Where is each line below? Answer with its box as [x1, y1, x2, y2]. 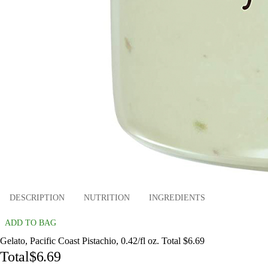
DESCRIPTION [10, 193, 65, 203]
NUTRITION [84, 193, 130, 203]
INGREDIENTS [149, 193, 205, 203]
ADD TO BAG [5, 218, 56, 227]
